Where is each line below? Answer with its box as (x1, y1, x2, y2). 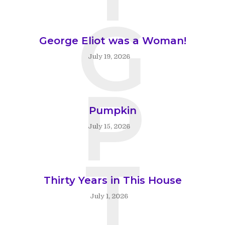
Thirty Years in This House (43, 174, 182, 187)
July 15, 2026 (87, 123, 130, 131)
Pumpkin (88, 104, 137, 117)
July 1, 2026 (89, 192, 128, 200)
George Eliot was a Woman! (39, 35, 186, 47)
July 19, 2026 (87, 53, 130, 61)
